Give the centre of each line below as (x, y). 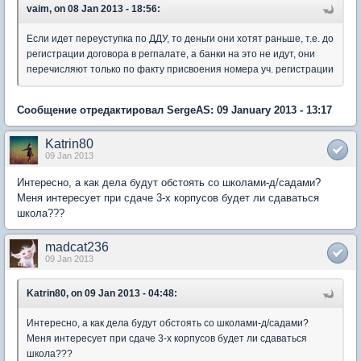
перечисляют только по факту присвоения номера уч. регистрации (180, 69)
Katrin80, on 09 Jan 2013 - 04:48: (102, 293)
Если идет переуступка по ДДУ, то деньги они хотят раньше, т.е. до (180, 39)
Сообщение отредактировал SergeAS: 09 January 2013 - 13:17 (174, 110)
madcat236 (77, 247)
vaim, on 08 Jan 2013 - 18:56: (93, 9)
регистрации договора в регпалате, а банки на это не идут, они (171, 54)
